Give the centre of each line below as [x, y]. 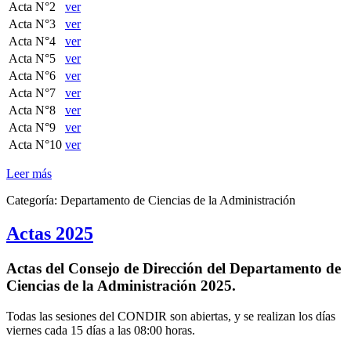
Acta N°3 [32, 24]
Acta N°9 [32, 128]
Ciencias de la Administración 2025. [121, 286]
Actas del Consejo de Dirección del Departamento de [174, 269]
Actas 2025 [50, 234]
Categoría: [33, 201]
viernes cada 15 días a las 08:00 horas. [101, 330]
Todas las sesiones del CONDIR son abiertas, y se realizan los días [171, 316]
